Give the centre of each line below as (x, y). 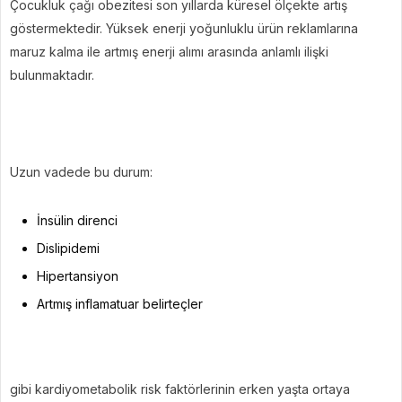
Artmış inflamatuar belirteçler (120, 303)
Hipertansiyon (78, 275)
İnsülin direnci (77, 220)
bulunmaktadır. (52, 74)
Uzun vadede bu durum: (81, 171)
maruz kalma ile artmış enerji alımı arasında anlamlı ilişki (169, 51)
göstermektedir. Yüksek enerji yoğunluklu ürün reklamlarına (184, 28)
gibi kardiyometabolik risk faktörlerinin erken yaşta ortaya (180, 389)
